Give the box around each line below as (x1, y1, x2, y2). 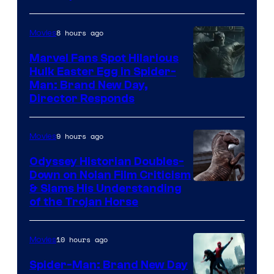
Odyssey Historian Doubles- (29, 155, 184, 169)
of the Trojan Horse (29, 195, 138, 209)
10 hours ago (56, 234, 108, 245)
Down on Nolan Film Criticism (29, 168, 191, 182)
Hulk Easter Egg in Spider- (29, 65, 176, 79)
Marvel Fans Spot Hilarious (29, 51, 179, 65)
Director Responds (29, 92, 135, 106)
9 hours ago (56, 131, 103, 142)
